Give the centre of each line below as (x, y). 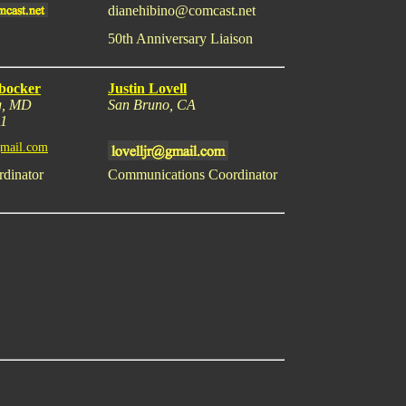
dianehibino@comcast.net (182, 10)
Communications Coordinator (193, 174)
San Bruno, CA (152, 105)
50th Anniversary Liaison (180, 39)
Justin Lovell (147, 88)
